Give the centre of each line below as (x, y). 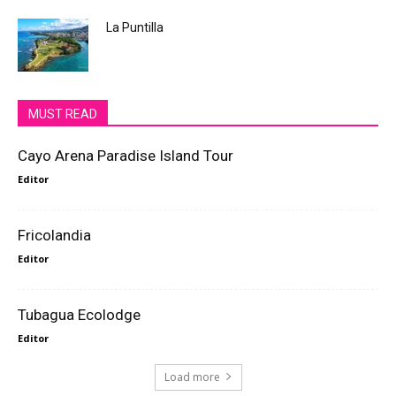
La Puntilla (135, 27)
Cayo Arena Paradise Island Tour (126, 155)
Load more (192, 377)
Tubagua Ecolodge (79, 314)
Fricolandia (54, 235)
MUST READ (63, 114)
